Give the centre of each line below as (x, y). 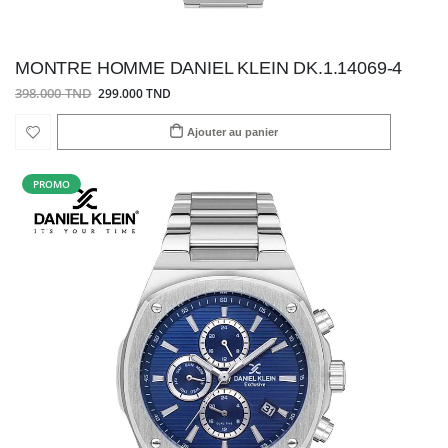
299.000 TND (134, 93)
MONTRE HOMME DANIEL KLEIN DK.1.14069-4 (209, 67)
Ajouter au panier (233, 131)
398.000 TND (53, 94)
